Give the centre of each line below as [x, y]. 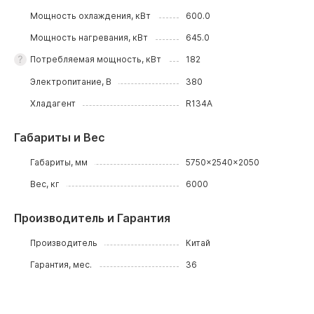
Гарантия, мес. [61, 265]
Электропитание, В [71, 82]
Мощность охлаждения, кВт [91, 16]
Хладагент [53, 103]
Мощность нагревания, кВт [89, 37]
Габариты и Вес [60, 137]
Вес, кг [45, 184]
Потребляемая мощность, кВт [96, 59]
